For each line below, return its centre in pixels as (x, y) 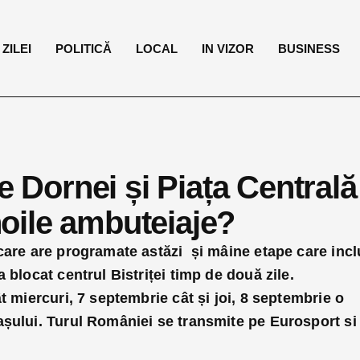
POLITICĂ (84, 48)
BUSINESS (309, 48)
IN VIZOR (228, 48)
